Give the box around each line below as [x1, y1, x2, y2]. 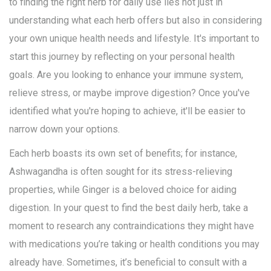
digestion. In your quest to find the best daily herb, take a [9, 202, 248, 214]
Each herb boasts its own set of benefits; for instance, [9, 148, 237, 160]
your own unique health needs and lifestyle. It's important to [9, 33, 260, 45]
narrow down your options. [9, 123, 120, 135]
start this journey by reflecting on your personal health [9, 51, 235, 63]
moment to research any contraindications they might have [9, 220, 254, 232]
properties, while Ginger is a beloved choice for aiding [9, 184, 237, 196]
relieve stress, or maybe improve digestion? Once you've [9, 87, 250, 99]
